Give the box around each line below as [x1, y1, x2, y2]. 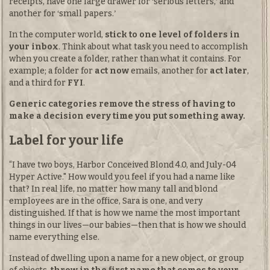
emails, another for [129, 66, 210, 77]
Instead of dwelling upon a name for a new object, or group [9, 253, 244, 264]
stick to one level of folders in [105, 30, 240, 40]
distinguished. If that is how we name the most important [9, 208, 240, 219]
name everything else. [9, 232, 99, 243]
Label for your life [9, 133, 124, 149]
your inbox [9, 42, 58, 52]
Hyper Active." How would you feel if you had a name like [9, 172, 235, 183]
